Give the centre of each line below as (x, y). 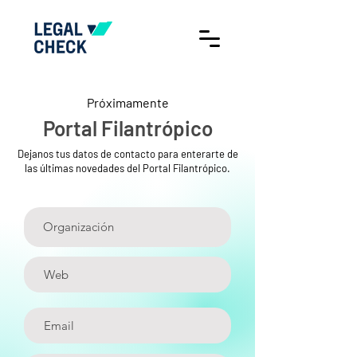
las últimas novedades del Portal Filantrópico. (127, 168)
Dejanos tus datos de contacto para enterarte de (127, 154)
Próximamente (127, 102)
